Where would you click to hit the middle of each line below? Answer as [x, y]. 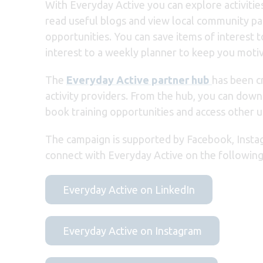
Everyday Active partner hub [139, 80]
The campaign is [84, 139]
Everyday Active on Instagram [132, 231]
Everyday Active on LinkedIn [129, 190]
